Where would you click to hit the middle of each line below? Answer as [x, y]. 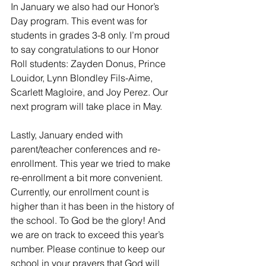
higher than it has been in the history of [94, 206]
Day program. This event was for [80, 21]
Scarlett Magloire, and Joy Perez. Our [91, 92]
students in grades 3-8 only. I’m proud [91, 35]
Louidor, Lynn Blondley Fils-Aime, [83, 78]
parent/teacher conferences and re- [85, 149]
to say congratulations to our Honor [86, 50]
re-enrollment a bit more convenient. [88, 178]
